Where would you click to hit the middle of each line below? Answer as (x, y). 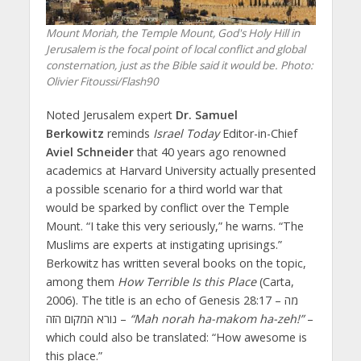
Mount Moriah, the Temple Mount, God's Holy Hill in (172, 33)
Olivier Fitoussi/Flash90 (102, 82)
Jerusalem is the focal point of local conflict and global (175, 50)
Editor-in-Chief (258, 134)
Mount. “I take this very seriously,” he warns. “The (174, 226)
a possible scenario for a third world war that (164, 189)
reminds (128, 134)
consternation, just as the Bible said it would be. (163, 66)
